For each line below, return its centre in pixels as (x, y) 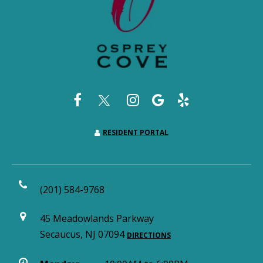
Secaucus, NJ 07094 (83, 234)
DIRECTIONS (149, 235)
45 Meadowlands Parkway (97, 218)
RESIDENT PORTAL (136, 132)
